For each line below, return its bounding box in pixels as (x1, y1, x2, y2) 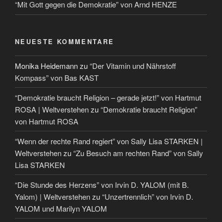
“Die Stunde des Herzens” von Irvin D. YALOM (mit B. (15, 179, 189, 190)
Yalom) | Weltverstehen (15, 191, 90, 202)
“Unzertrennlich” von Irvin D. (102, 191, 193, 202)
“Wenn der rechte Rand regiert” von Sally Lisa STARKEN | (15, 135, 203, 146)
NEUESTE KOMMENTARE (15, 36, 114, 46)
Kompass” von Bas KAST (15, 72, 99, 83)
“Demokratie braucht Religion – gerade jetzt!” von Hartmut (15, 92, 201, 103)
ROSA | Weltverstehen (15, 104, 89, 114)
